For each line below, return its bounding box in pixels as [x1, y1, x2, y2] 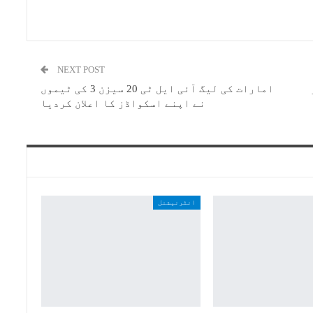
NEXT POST [57, 64, 105, 75]
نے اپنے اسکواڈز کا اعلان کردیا [41, 98, 206, 110]
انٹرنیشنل [157, 198, 196, 207]
